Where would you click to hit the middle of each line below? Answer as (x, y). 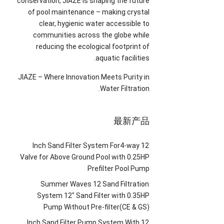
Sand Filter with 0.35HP (113, 195)
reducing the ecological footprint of (93, 46)
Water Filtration (125, 88)
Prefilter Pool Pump (119, 168)
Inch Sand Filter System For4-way (86, 145)
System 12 (55, 195)
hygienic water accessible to (104, 23)
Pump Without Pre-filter (82, 207)
